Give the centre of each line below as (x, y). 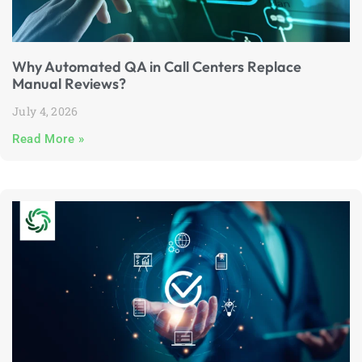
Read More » (48, 139)
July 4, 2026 (45, 111)
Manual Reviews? (69, 84)
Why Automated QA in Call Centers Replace (157, 67)
